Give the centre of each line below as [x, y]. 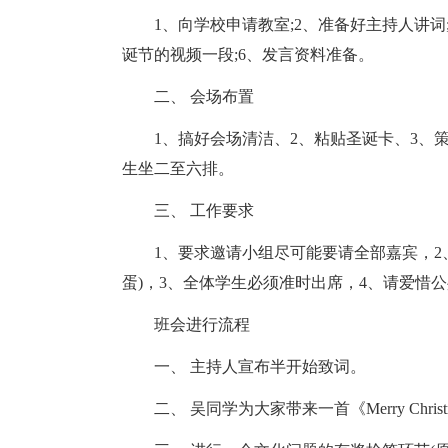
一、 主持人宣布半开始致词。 [244, 366]
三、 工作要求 [188, 210]
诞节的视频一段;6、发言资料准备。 [248, 54]
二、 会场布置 [188, 96]
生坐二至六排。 [178, 168]
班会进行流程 [186, 324]
